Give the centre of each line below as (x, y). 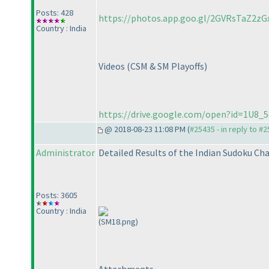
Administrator (65, 153)
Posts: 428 (55, 13)
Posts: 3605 (57, 195)
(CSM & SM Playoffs (165, 66)
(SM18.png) (118, 222)
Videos (113, 66)
